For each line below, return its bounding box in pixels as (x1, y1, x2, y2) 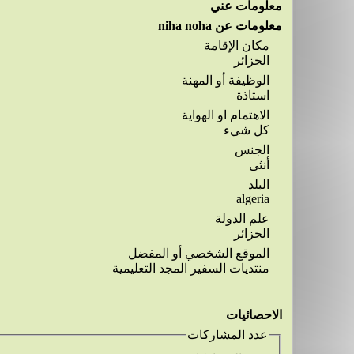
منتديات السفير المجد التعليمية (111, 262, 269, 275)
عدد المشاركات (186, 328, 268, 341)
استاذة (235, 88, 269, 102)
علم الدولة (214, 212, 269, 225)
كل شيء (223, 123, 269, 137)
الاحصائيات (225, 308, 282, 322)
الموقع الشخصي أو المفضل (127, 247, 269, 260)
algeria (235, 192, 269, 205)
